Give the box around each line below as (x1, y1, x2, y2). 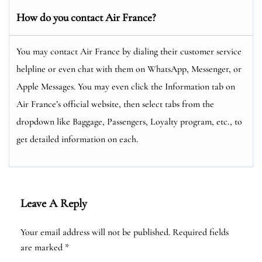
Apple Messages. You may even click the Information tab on (16, 80, 235, 92)
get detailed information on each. (16, 133, 138, 145)
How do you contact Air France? (16, 10, 156, 24)
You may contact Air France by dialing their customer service (16, 45, 242, 57)
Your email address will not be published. (20, 226, 170, 238)
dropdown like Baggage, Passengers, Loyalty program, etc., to (16, 115, 242, 127)
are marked (20, 241, 65, 253)
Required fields (173, 226, 229, 238)
